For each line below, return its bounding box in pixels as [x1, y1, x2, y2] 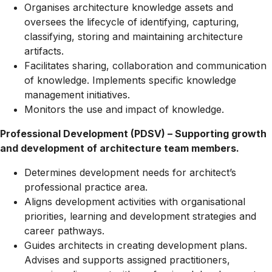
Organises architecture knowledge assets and [24, 1, 233, 13]
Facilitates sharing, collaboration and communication [24, 59, 267, 72]
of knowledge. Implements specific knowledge [24, 74, 236, 86]
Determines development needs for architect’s [24, 166, 236, 178]
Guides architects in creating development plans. [24, 239, 247, 251]
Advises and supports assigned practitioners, [24, 254, 230, 266]
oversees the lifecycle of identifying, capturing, [24, 16, 239, 28]
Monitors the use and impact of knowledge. [24, 103, 224, 115]
